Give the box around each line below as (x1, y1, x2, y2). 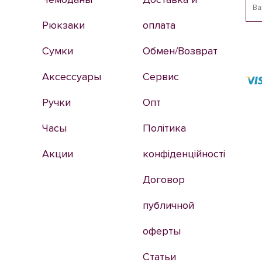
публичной (142, 199, 194, 212)
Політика (142, 122, 186, 135)
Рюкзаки (42, 19, 85, 32)
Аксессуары (42, 70, 101, 83)
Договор (142, 173, 185, 186)
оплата (142, 19, 175, 32)
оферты (142, 225, 181, 237)
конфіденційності (142, 147, 225, 160)
